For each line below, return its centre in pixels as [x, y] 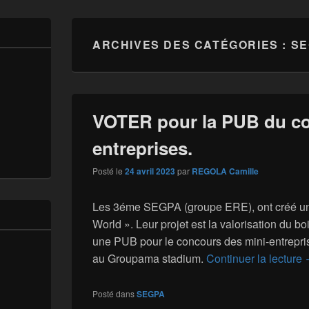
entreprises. [142, 148]
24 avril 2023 [150, 171]
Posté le [109, 170]
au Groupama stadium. [149, 258]
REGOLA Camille [225, 171]
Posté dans [113, 293]
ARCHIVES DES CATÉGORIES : [192, 44]
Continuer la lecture [256, 258]
